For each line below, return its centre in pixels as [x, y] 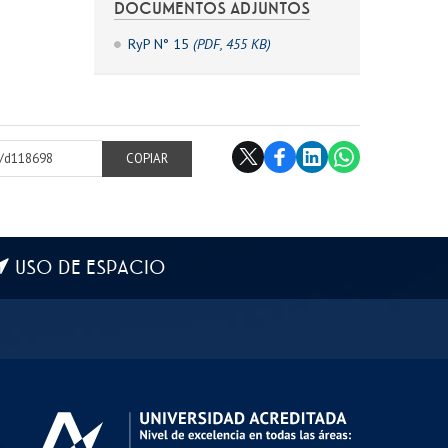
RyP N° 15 [160, 43]
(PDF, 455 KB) [231, 43]
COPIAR [146, 175]
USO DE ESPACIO [90, 268]
